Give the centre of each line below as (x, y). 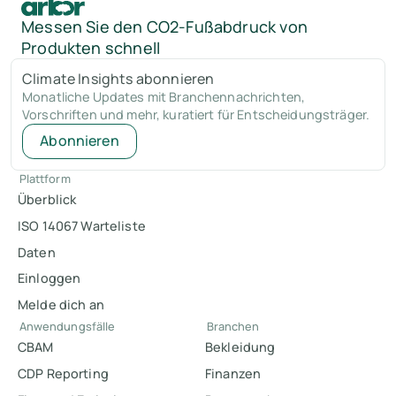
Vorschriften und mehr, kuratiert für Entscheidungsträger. (196, 114)
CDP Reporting (63, 373)
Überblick (47, 200)
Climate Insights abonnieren (118, 78)
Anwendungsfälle (67, 326)
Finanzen (233, 373)
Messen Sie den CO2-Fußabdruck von (164, 26)
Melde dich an (61, 304)
